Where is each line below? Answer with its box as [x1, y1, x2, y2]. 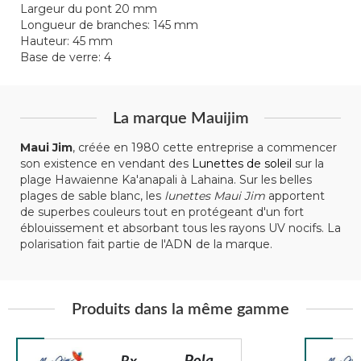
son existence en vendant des [20, 156, 192, 171]
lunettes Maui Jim [164, 188, 265, 203]
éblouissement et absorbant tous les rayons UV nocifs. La [20, 220, 341, 235]
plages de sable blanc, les [20, 188, 164, 203]
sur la [292, 156, 324, 171]
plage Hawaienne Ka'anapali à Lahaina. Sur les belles [20, 172, 312, 187]
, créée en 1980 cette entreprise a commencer [73, 139, 337, 155]
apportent [265, 188, 325, 203]
